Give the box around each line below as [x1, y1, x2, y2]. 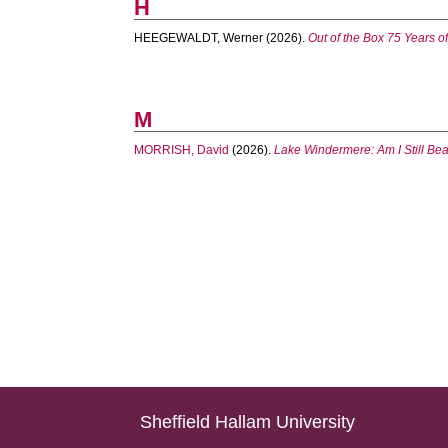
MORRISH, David [134, 143, 230, 157]
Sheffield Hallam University [140, 412, 356, 432]
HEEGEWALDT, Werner [134, 31, 264, 45]
